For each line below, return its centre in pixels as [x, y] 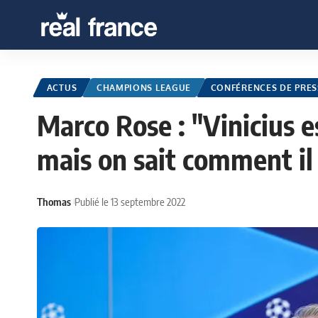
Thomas [54, 201]
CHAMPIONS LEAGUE [144, 88]
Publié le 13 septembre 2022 [130, 201]
